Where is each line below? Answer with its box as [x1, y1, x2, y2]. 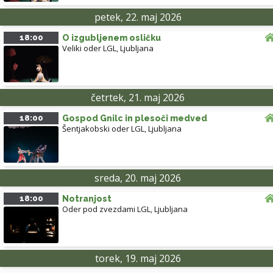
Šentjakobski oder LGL [62, 123, 144, 135]
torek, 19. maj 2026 [94, 252, 181, 266]
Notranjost [62, 194, 112, 204]
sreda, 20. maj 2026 [94, 171, 181, 185]
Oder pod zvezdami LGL [62, 204, 151, 215]
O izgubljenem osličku [62, 33, 161, 43]
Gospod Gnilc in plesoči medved [62, 113, 207, 124]
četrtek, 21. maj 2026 [91, 91, 185, 105]
